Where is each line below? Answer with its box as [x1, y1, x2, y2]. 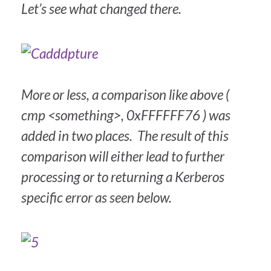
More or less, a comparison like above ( [21, 86, 229, 103]
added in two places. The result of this [21, 127, 229, 144]
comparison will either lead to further [21, 148, 224, 165]
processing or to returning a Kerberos [21, 168, 224, 185]
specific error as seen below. [21, 189, 172, 206]
